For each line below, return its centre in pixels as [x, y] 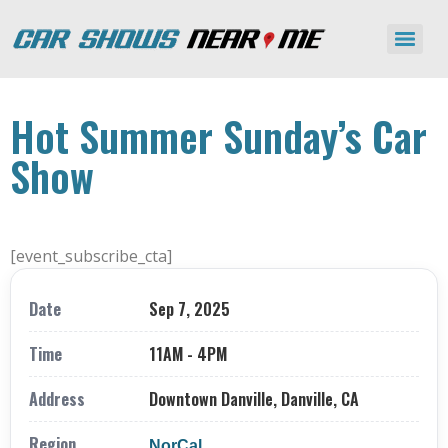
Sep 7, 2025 [189, 309]
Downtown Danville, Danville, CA [254, 399]
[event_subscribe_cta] [91, 256]
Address [57, 399]
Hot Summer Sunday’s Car [218, 136]
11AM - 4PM [188, 354]
